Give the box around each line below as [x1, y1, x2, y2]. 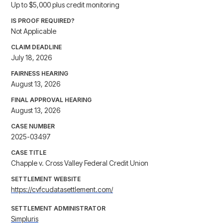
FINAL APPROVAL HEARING [11, 96, 92, 104]
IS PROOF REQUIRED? [11, 17, 75, 25]
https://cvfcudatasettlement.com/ [11, 185, 113, 194]
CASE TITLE [11, 149, 46, 157]
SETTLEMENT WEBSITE [11, 175, 81, 183]
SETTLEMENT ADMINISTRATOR [11, 205, 106, 213]
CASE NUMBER [11, 122, 55, 130]
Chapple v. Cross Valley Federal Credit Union [11, 159, 148, 168]
